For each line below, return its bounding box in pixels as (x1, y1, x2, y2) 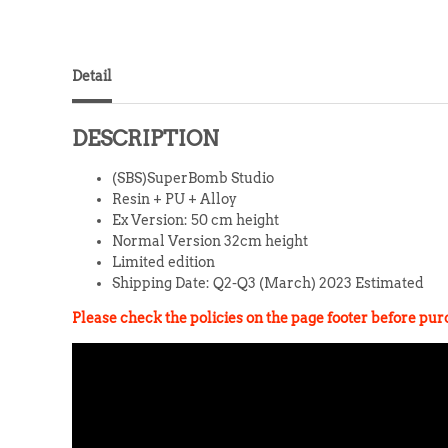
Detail (72, 67, 112, 84)
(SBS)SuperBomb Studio (112, 169, 274, 186)
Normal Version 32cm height (112, 232, 308, 249)
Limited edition (112, 253, 215, 270)
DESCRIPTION (72, 125, 219, 151)
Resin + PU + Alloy (112, 190, 237, 207)
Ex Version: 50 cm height (112, 211, 279, 228)
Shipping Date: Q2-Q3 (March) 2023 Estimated (112, 274, 424, 291)
